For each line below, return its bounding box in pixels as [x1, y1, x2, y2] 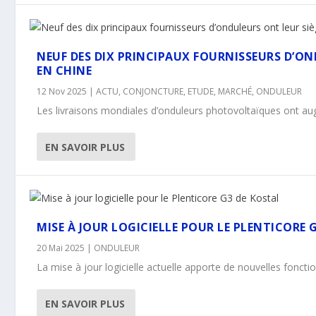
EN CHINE [37, 63, 92, 78]
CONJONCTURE [123, 85, 184, 97]
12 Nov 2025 [37, 85, 87, 97]
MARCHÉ [218, 85, 253, 97]
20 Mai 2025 [37, 242, 85, 254]
